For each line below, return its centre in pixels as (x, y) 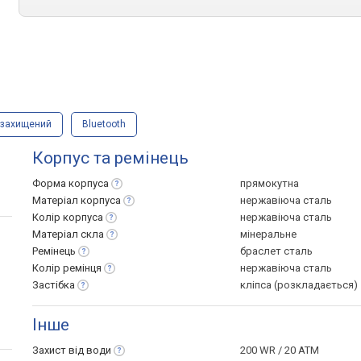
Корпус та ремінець (110, 158)
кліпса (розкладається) (299, 285)
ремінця (82, 268)
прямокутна (270, 183)
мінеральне (268, 234)
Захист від (59, 350)
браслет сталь (276, 251)
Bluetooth (104, 124)
